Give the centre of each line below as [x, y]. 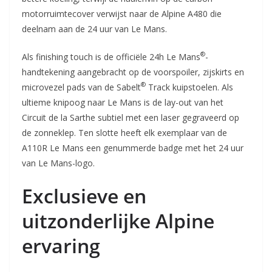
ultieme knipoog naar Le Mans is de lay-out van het [123, 102]
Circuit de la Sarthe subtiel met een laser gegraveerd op [131, 117]
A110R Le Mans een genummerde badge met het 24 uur [133, 148]
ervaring [61, 245]
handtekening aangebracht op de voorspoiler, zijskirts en [133, 72]
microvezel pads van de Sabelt [81, 87]
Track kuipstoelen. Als [189, 87]
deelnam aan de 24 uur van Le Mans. [94, 29]
